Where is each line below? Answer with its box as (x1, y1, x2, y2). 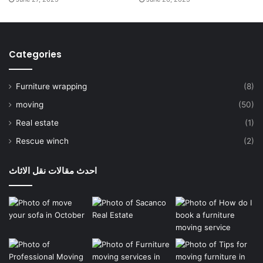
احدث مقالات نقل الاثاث (9, 164, 97, 177)
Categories (9, 48, 62, 60)
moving (16, 99, 43, 109)
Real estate (16, 117, 59, 127)
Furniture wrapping (16, 81, 87, 91)
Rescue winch (16, 136, 69, 146)
